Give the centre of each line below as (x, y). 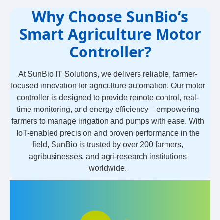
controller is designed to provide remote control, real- (108, 97)
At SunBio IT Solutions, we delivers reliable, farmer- (108, 74)
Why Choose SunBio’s (110, 16)
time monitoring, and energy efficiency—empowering (108, 109)
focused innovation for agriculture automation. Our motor (108, 85)
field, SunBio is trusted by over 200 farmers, (108, 144)
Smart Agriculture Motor (110, 34)
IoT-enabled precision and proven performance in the (108, 133)
